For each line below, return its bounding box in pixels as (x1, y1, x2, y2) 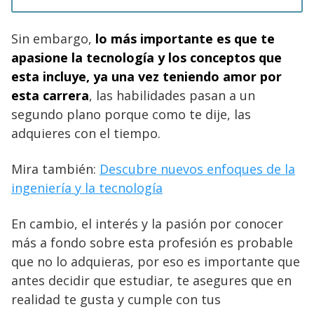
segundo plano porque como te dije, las (11, 105, 251, 123)
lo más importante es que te (95, 29, 275, 47)
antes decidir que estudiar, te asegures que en (11, 271, 292, 289)
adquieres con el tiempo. (11, 124, 161, 142)
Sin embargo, (11, 29, 95, 47)
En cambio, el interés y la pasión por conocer (11, 214, 283, 232)
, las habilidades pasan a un (89, 86, 255, 104)
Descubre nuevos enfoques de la (100, 160, 295, 177)
